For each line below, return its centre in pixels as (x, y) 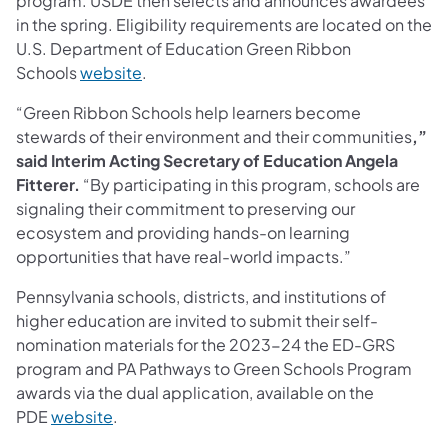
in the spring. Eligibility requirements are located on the (224, 24)
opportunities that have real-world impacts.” (183, 256)
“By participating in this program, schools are (250, 184)
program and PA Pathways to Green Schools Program (214, 368)
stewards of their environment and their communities (214, 136)
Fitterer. (48, 184)
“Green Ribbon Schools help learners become (188, 112)
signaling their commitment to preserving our (185, 208)
